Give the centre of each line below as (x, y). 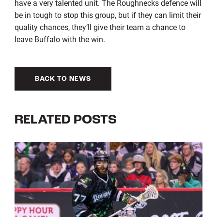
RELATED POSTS (65, 120)
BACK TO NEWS (63, 79)
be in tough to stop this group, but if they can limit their (108, 15)
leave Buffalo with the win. (60, 39)
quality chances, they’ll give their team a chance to (100, 27)
